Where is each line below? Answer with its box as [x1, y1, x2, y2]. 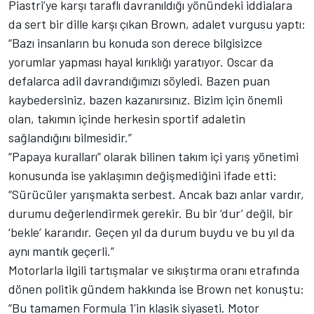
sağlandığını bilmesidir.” [8, 129, 132, 145]
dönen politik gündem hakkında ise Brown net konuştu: [8, 280, 304, 296]
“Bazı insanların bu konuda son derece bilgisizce [8, 34, 262, 50]
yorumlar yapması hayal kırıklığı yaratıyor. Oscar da [8, 53, 273, 69]
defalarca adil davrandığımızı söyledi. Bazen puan [8, 72, 270, 88]
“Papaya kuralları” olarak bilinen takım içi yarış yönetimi [8, 148, 299, 164]
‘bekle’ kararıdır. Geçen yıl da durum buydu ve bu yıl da [8, 224, 294, 240]
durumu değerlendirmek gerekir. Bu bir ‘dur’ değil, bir [8, 205, 293, 221]
